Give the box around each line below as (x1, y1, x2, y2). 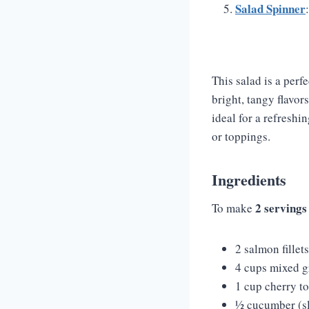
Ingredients (212, 168, 286, 191)
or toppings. (212, 128, 270, 144)
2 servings (255, 199, 307, 217)
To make (212, 200, 255, 216)
